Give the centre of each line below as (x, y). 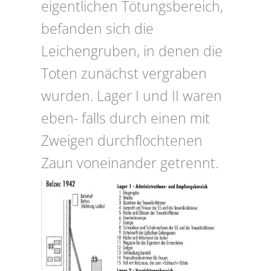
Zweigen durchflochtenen (122, 141)
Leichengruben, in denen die (132, 51)
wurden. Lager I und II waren (132, 96)
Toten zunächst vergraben (124, 74)
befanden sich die (97, 29)
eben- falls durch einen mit (126, 119)
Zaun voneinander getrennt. (130, 163)
